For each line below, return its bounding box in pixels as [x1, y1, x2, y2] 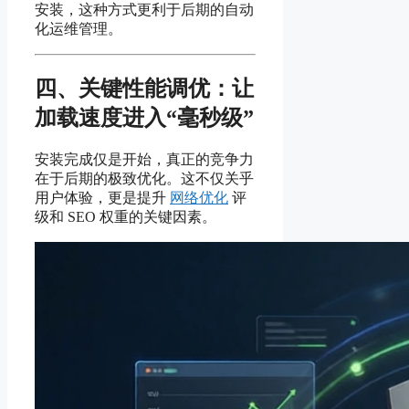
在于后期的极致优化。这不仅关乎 [35, 171, 254, 187]
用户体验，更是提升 [35, 190, 170, 206]
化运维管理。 [35, 21, 122, 37]
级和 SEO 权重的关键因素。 [35, 209, 216, 225]
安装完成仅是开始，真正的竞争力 [35, 152, 254, 168]
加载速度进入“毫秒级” [35, 106, 254, 131]
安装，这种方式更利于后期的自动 [35, 2, 254, 18]
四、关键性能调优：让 [35, 77, 254, 101]
